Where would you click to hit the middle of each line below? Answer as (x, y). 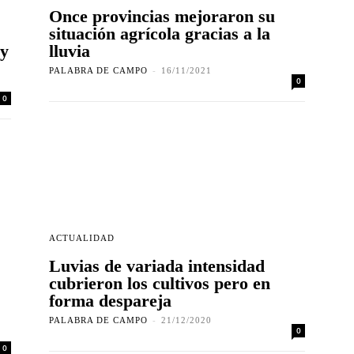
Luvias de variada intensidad (157, 266)
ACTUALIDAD (82, 238)
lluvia (70, 51)
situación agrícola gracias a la (160, 34)
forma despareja (110, 301)
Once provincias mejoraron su (162, 17)
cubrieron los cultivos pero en (160, 284)
